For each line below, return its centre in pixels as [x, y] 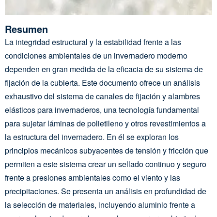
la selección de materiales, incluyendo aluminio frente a [100, 205]
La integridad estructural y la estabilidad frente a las [93, 42]
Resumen [26, 29]
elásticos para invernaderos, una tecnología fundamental [102, 110]
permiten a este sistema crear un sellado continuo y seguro [106, 164]
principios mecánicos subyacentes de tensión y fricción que [107, 150]
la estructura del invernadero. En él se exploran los [92, 137]
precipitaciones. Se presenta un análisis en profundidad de [106, 191]
